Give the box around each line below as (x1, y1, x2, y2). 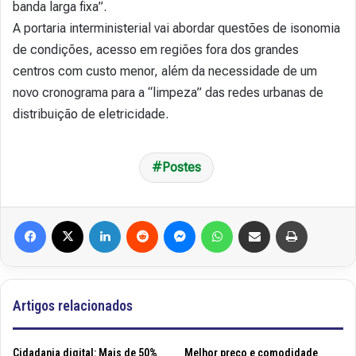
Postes (161, 159, 201, 175)
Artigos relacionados (13, 296, 133, 314)
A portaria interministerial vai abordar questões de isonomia (13, 20, 340, 36)
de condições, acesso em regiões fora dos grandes (13, 41, 299, 57)
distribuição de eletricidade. (13, 106, 172, 122)
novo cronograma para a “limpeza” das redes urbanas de (13, 84, 323, 100)
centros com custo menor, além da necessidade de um (13, 63, 317, 79)
